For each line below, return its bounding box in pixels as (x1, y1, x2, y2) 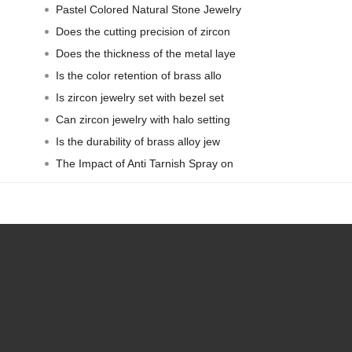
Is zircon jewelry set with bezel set (55, 91, 224, 104)
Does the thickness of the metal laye (55, 47, 236, 60)
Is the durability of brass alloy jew (55, 135, 220, 148)
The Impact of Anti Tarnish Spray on (55, 157, 233, 170)
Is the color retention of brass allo (55, 69, 222, 82)
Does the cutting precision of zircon (55, 25, 230, 38)
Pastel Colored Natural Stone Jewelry (55, 3, 241, 16)
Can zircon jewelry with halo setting (55, 113, 230, 126)
